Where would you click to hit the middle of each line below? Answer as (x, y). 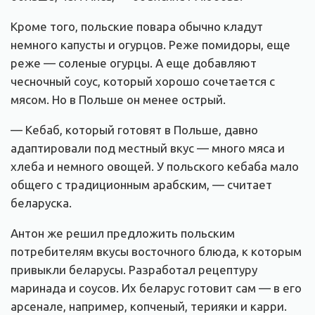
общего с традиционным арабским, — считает (141, 184)
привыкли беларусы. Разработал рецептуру (134, 269)
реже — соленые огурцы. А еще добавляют (134, 63)
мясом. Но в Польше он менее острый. (118, 99)
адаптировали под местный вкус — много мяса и (148, 148)
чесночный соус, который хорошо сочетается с (143, 81)
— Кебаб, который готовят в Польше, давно (134, 129)
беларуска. (41, 202)
